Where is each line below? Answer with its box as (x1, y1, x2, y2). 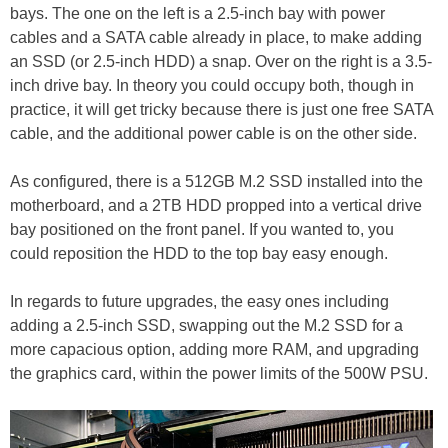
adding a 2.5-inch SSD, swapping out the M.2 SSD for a (10, 316, 403, 334)
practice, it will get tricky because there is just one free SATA (10, 100, 433, 118)
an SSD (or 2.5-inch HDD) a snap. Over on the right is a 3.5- (10, 52, 432, 70)
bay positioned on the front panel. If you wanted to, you (10, 220, 394, 238)
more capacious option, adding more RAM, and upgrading (10, 340, 419, 358)
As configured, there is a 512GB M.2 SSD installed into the (10, 172, 423, 190)
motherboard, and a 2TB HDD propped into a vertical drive (10, 196, 422, 214)
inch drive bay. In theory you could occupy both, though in (10, 76, 414, 94)
